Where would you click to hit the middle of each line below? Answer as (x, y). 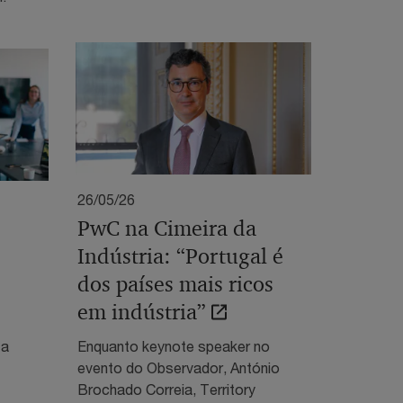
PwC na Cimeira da (166, 228)
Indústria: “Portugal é (180, 256)
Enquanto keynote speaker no (173, 345)
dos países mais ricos (175, 284)
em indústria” (141, 312)
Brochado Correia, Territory (166, 389)
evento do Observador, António (178, 367)
